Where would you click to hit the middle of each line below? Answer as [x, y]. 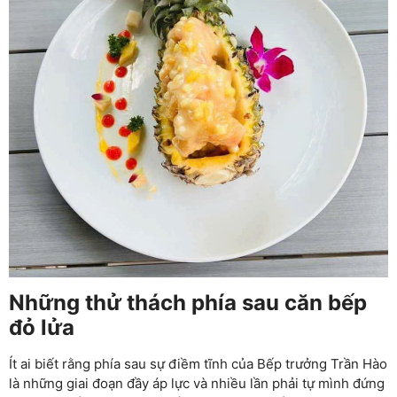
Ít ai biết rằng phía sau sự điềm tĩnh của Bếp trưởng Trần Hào [198, 363]
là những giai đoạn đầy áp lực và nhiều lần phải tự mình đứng [197, 383]
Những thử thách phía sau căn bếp [188, 302]
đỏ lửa [42, 327]
